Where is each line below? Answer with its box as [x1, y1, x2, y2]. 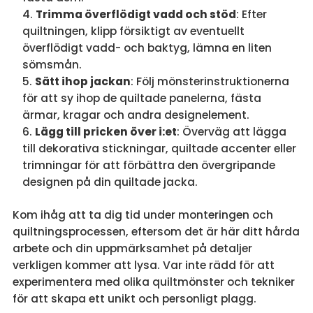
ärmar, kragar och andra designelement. [22, 108, 249, 123]
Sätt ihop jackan [34, 74, 131, 89]
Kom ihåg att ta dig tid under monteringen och [12, 208, 273, 223]
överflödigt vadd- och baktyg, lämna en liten [22, 41, 272, 56]
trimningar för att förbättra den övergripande [22, 158, 275, 173]
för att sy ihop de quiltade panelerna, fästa [22, 91, 261, 106]
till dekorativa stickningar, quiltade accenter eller [22, 141, 296, 156]
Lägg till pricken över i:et [34, 124, 177, 140]
